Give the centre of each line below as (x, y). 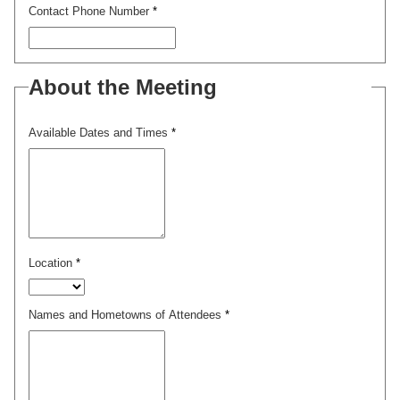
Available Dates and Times (100, 132)
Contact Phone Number (91, 11)
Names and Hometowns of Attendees (127, 315)
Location (52, 262)
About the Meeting (123, 87)
